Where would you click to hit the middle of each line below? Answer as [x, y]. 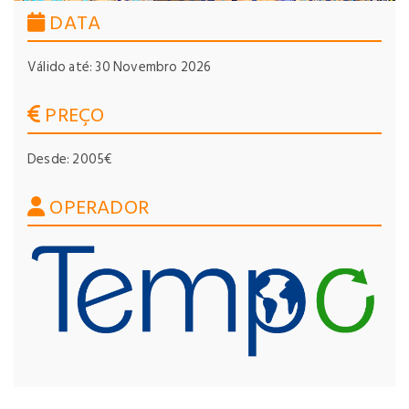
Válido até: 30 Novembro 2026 [120, 67]
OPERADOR [97, 207]
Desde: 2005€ [70, 159]
